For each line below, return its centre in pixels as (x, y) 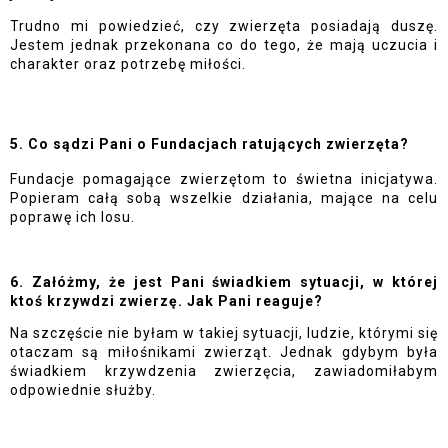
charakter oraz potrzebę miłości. (128, 63)
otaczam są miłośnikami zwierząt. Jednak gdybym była (224, 351)
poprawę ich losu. (72, 216)
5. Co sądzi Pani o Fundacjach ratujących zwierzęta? (209, 143)
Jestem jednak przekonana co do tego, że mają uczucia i (224, 44)
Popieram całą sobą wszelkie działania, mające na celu (224, 197)
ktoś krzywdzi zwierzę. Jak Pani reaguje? (166, 300)
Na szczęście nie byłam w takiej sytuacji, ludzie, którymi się (224, 332)
